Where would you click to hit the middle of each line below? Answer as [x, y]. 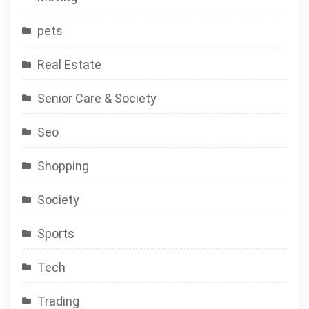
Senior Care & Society [97, 98]
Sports [56, 233]
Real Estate [69, 64]
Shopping [63, 166]
